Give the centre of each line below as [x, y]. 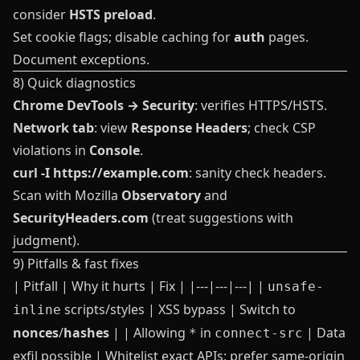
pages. [287, 37]
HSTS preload [111, 14]
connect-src [259, 333]
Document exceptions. [81, 59]
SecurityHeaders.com [81, 218]
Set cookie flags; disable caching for [123, 37]
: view [112, 128]
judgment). [46, 240]
